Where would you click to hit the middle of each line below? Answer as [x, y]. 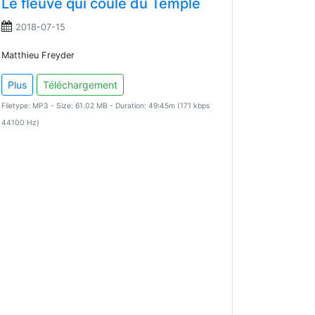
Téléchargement [80, 84]
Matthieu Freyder [38, 55]
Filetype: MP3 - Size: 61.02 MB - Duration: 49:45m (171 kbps [105, 105]
